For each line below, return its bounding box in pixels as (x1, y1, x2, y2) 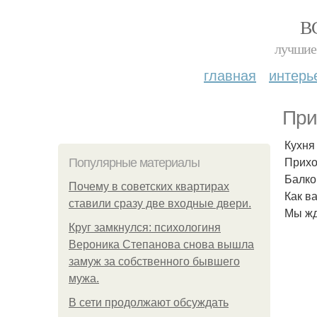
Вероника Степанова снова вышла (69, 238, 254, 250)
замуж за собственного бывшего (69, 255, 240, 267)
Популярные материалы (69, 156, 200, 170)
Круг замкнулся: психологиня (69, 221, 221, 234)
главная (204, 64, 256, 85)
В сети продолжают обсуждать (69, 296, 229, 309)
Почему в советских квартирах (69, 180, 229, 192)
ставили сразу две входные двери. (69, 197, 251, 209)
